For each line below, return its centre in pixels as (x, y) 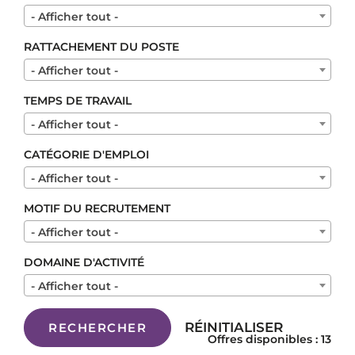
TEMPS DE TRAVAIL (78, 100)
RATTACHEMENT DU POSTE (101, 46)
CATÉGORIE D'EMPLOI (86, 154)
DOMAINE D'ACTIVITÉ (84, 262)
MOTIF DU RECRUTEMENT (97, 208)
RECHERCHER (97, 327)
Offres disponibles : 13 (269, 339)
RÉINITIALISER (234, 328)
